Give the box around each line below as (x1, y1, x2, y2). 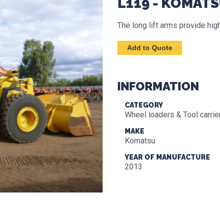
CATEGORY (125, 101, 163, 109)
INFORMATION (117, 79, 199, 93)
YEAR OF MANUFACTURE (125, 153, 210, 161)
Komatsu (125, 136, 155, 145)
